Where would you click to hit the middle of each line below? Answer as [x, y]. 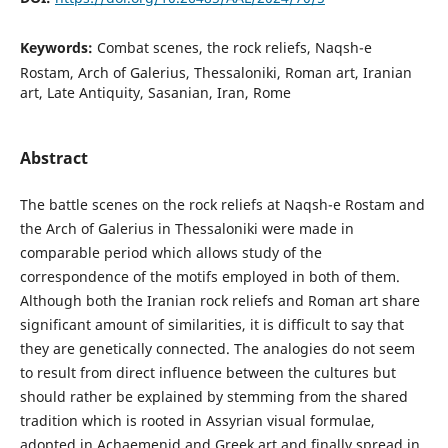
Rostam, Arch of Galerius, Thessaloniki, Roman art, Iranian [215, 72]
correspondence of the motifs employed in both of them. [209, 276]
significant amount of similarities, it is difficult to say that [211, 324]
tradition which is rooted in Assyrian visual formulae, [197, 420]
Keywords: [58, 47]
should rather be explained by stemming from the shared [213, 396]
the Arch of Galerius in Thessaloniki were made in [186, 228]
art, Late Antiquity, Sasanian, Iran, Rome [155, 92]
